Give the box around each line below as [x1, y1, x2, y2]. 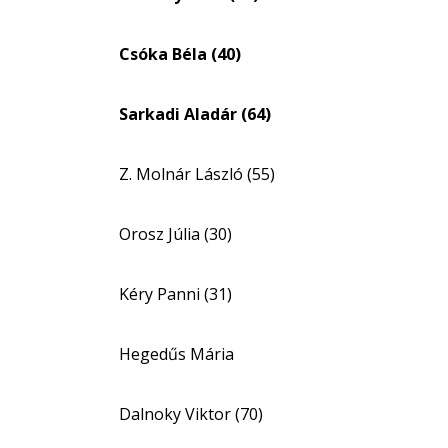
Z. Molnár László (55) [119, 163, 275, 185]
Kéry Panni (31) [119, 283, 232, 305]
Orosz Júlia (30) [119, 223, 232, 245]
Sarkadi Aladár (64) [119, 103, 271, 125]
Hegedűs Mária [119, 343, 234, 365]
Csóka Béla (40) [119, 43, 241, 65]
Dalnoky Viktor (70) [119, 403, 263, 425]
